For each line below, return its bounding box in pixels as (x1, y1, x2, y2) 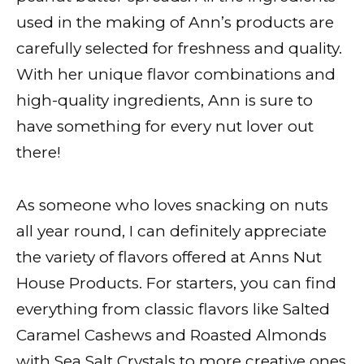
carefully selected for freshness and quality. (16, 39, 342, 58)
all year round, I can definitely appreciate (16, 221, 327, 240)
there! (16, 143, 61, 162)
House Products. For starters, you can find (16, 273, 336, 292)
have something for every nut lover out (16, 117, 314, 136)
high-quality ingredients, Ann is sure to (16, 91, 313, 110)
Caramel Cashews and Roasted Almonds (16, 325, 327, 344)
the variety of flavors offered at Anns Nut (16, 247, 322, 266)
